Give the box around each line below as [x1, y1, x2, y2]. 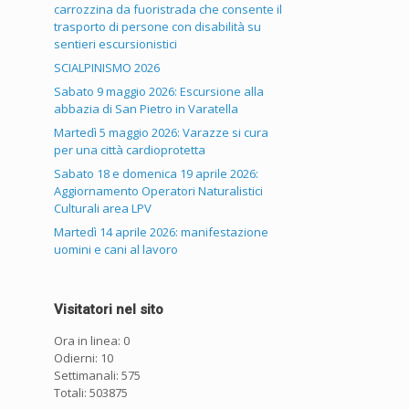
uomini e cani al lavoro [54, 241, 179, 258]
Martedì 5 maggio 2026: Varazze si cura [54, 124, 269, 142]
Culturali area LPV [54, 200, 152, 217]
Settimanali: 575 [54, 367, 142, 384]
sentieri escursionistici [54, 36, 178, 53]
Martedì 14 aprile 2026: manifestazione [54, 224, 269, 241]
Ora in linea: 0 [54, 332, 131, 350]
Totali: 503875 [54, 384, 129, 402]
